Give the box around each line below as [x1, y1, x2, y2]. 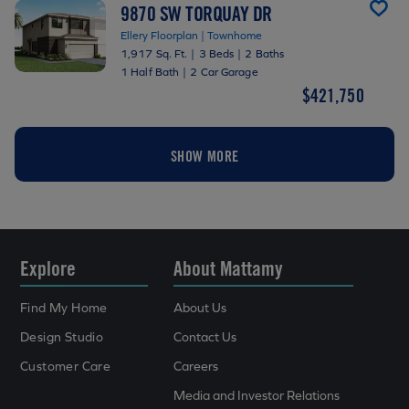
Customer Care [20, 358, 111, 374]
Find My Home [20, 299, 108, 316]
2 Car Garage [190, 65, 258, 79]
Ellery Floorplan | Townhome [121, 28, 262, 42]
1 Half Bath [121, 65, 180, 79]
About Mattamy [173, 256, 284, 280]
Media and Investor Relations [173, 387, 341, 404]
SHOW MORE [170, 146, 239, 165]
